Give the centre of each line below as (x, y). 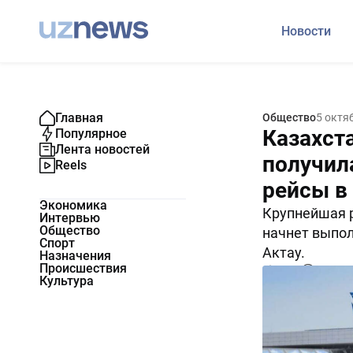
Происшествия (83, 268)
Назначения (75, 256)
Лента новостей (102, 149)
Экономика (73, 205)
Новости (306, 31)
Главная (79, 118)
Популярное (91, 134)
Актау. (283, 253)
